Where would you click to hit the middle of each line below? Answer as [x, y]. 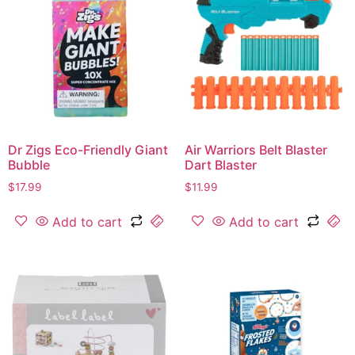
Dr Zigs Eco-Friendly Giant [88, 149]
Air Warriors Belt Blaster [256, 149]
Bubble [29, 164]
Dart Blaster [220, 164]
